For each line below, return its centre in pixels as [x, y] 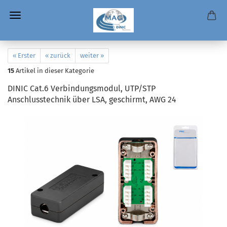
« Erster [24, 55]
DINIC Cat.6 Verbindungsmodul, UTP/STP [82, 88]
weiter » [92, 55]
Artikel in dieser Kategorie [54, 71]
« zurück [58, 55]
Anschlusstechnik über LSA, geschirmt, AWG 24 [92, 100]
